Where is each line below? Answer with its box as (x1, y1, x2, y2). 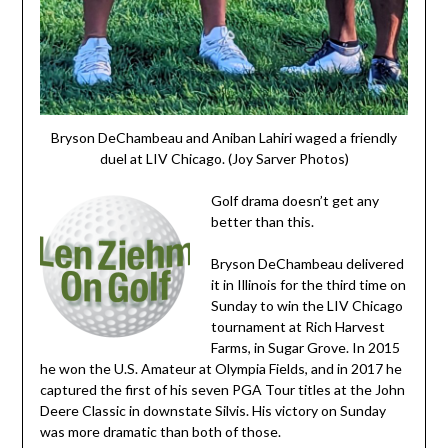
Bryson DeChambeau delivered (210, 254, 404, 272)
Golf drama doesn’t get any (210, 191, 379, 209)
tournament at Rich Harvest (210, 317, 385, 335)
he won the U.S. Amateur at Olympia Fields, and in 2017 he (39, 359, 402, 377)
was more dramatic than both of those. (39, 422, 281, 440)
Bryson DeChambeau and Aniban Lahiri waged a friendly (51, 128, 397, 146)
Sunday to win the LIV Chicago (210, 296, 403, 314)
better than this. (210, 212, 314, 230)
